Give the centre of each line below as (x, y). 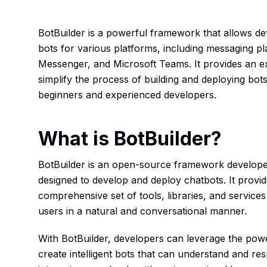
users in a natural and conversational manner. (143, 211)
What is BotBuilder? (130, 138)
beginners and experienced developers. (128, 94)
